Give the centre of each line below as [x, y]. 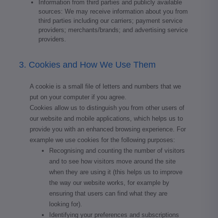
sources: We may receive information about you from [113, 11]
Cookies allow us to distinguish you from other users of [107, 108]
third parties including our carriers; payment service [110, 20]
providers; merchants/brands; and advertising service [113, 30]
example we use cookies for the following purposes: [102, 140]
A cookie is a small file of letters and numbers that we [105, 86]
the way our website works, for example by [109, 182]
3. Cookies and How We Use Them [87, 64]
